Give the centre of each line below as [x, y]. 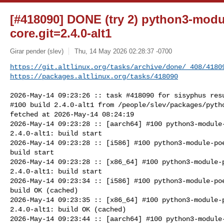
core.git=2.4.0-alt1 [61, 33]
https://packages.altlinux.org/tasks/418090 [94, 76]
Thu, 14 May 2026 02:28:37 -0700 [123, 51]
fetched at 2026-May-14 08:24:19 [72, 114]
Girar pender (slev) [37, 51]
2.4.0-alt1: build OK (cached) [68, 209]
